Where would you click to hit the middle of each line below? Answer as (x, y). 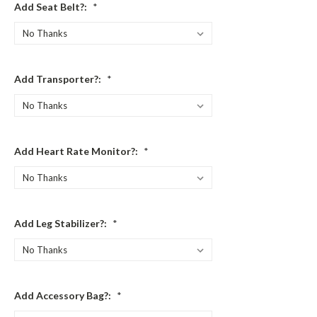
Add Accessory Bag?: (64, 296)
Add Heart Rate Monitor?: (77, 151)
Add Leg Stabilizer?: (62, 224)
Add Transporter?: (59, 79)
